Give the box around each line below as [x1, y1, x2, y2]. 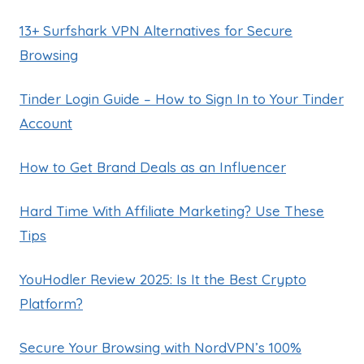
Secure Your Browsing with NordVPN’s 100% [19, 338, 301, 356]
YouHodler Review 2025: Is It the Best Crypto [19, 270, 306, 288]
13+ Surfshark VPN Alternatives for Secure [19, 21, 292, 39]
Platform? [19, 294, 83, 312]
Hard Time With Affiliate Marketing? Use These [19, 201, 324, 219]
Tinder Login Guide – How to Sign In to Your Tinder [19, 89, 344, 107]
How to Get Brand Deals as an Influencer [19, 158, 286, 175]
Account [19, 114, 72, 132]
